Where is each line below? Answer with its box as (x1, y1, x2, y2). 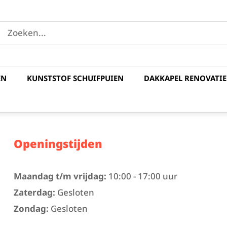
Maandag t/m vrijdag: (13, 170, 106, 182)
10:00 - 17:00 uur (106, 170, 177, 182)
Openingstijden (13, 136, 102, 151)
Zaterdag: (13, 186, 55, 198)
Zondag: (13, 203, 49, 214)
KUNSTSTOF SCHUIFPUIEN (27, 73, 124, 83)
